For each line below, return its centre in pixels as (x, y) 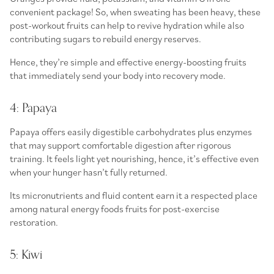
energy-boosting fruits (201, 61)
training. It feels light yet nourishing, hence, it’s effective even (134, 158)
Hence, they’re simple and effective (82, 61)
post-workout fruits (49, 25)
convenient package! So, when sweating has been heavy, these (135, 11)
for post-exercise (183, 208)
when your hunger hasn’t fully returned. (90, 172)
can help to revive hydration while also (166, 25)
